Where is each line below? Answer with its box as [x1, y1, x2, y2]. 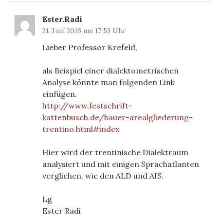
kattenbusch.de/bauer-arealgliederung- [42, 112, 193, 122]
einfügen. [42, 89, 77, 99]
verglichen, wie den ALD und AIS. [42, 170, 163, 181]
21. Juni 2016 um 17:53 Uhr [42, 26, 126, 35]
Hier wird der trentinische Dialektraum [42, 147, 188, 157]
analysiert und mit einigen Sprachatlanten [42, 159, 199, 169]
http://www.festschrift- [42, 100, 132, 110]
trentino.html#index [42, 124, 119, 134]
